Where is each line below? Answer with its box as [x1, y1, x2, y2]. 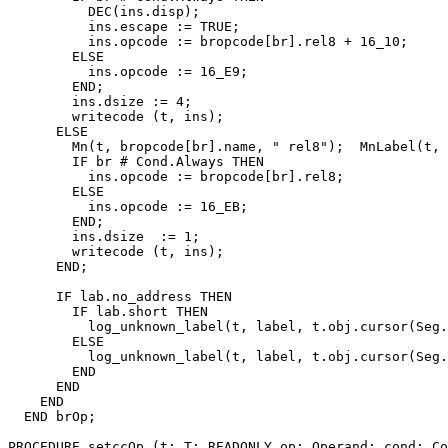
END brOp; [8, 408, 96, 424]
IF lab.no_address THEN [8, 288, 232, 304]
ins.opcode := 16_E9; [8, 63, 248, 79]
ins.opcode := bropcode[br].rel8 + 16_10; [8, 33, 408, 49]
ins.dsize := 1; [8, 228, 200, 244]
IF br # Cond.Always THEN [8, 153, 264, 169]
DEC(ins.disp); [8, 3, 200, 19]
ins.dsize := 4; [8, 93, 192, 109]
